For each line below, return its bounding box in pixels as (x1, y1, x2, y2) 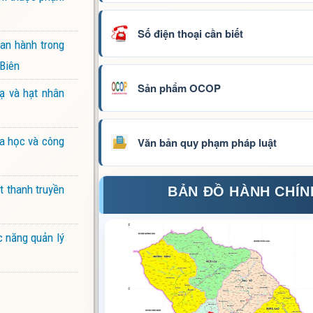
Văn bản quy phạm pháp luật (137, 134, 277, 150)
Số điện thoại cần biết (137, 25, 243, 41)
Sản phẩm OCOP (137, 80, 221, 96)
